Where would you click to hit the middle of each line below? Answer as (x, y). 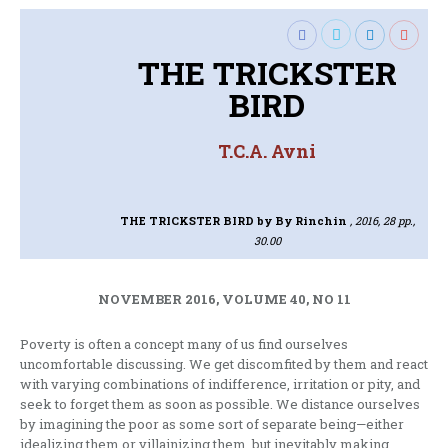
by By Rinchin (301, 221)
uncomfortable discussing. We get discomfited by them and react (224, 364)
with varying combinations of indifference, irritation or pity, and (220, 384)
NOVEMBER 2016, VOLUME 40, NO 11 (224, 299)
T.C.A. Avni (267, 151)
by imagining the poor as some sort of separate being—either (212, 424)
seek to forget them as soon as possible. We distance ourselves (220, 404)
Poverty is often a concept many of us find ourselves (184, 344)
